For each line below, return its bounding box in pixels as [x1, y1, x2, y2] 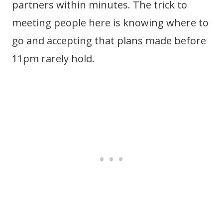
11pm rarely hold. [12, 52, 95, 65]
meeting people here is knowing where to [12, 16, 209, 29]
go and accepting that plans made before [12, 34, 206, 47]
